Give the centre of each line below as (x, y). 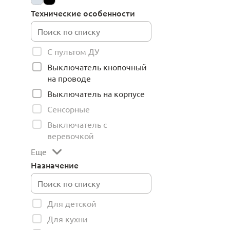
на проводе (69, 78)
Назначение (55, 165)
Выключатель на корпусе (96, 93)
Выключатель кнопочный (97, 67)
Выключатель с (77, 124)
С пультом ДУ (73, 51)
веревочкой (71, 136)
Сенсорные (69, 109)
